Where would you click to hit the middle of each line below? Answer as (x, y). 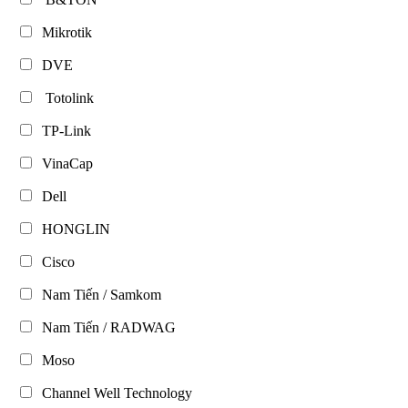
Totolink (64, 97)
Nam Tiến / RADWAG (105, 327)
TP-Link (63, 130)
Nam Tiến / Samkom (98, 294)
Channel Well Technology (113, 393)
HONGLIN (72, 229)
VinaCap (64, 163)
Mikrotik (63, 32)
